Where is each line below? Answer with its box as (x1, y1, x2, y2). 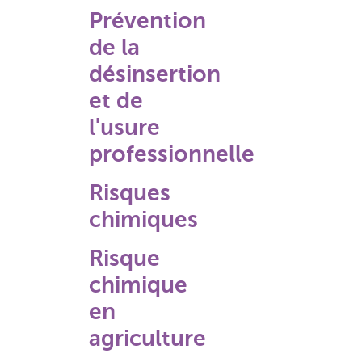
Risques (89, 180, 170, 205)
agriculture (89, 326, 206, 351)
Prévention (89, 8, 206, 33)
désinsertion (89, 61, 221, 86)
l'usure (89, 115, 160, 140)
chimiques (89, 207, 198, 232)
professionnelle (89, 141, 255, 166)
